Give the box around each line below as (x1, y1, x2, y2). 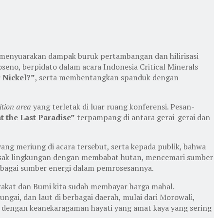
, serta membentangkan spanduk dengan (35, 72, 179, 83)
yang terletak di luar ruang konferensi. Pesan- (33, 101, 195, 112)
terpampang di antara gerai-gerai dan (75, 111, 210, 123)
